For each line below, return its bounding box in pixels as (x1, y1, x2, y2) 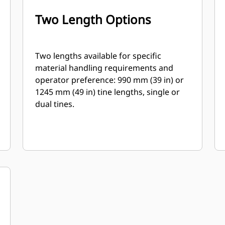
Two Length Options (35, 11, 152, 28)
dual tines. (35, 98, 75, 109)
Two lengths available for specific (35, 50, 162, 61)
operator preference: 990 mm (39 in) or (35, 74, 118, 85)
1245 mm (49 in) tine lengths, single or (35, 86, 180, 97)
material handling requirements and (35, 62, 174, 73)
